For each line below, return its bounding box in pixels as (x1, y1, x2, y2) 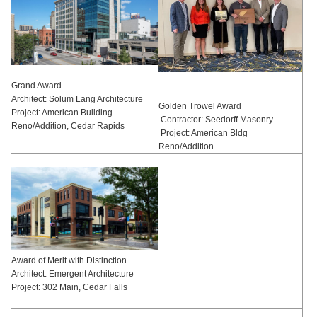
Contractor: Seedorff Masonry (158, 115, 273, 125)
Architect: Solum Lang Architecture (11, 94, 143, 105)
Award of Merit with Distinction (11, 255, 127, 265)
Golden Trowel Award (158, 101, 241, 112)
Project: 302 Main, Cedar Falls (11, 282, 127, 292)
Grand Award (11, 81, 64, 91)
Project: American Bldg (158, 128, 248, 139)
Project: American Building (11, 108, 113, 118)
